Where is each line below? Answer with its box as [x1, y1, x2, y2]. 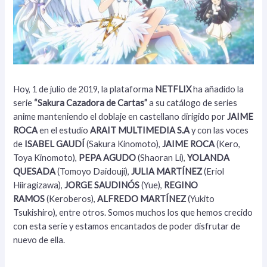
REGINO [164, 179, 198, 190]
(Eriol [202, 166, 225, 176]
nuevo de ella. [13, 234, 66, 245]
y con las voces [190, 125, 249, 135]
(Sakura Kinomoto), [85, 138, 163, 149]
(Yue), [139, 179, 164, 190]
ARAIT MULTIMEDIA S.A [90, 125, 190, 135]
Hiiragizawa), [13, 179, 65, 190]
